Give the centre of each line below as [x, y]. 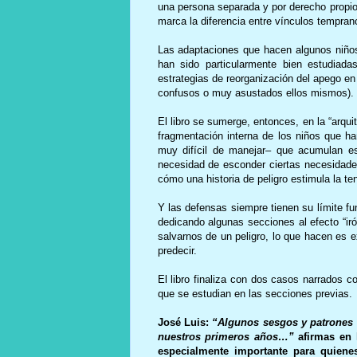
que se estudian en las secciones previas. [256, 294]
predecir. [177, 251]
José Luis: [183, 323]
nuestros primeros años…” [228, 337]
